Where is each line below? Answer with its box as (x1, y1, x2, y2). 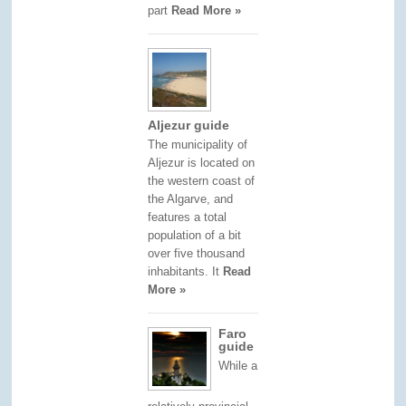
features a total (148, 209, 227, 224)
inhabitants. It (148, 264, 224, 278)
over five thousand (148, 246, 246, 260)
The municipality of (148, 137, 248, 151)
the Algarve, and (148, 191, 234, 206)
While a (218, 358, 258, 372)
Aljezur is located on (148, 155, 256, 169)
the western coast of (148, 173, 256, 188)
